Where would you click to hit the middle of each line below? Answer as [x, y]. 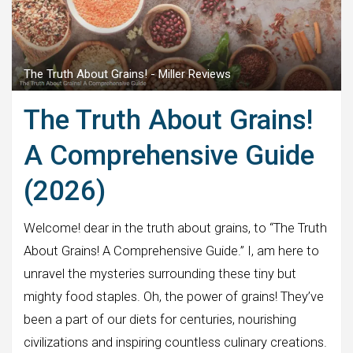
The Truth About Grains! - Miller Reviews [127, 74]
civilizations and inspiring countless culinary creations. [175, 342]
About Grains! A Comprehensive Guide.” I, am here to [171, 251]
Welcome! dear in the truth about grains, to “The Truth [175, 228]
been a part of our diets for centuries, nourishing [160, 319]
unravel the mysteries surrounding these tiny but [160, 273]
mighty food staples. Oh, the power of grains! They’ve [174, 296]
